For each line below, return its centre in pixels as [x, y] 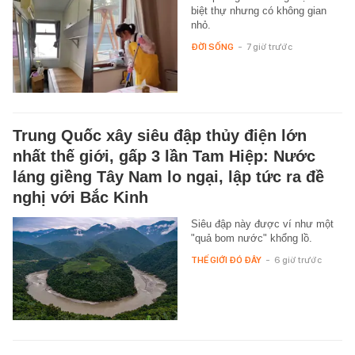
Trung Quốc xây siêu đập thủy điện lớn [160, 135]
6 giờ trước [298, 260]
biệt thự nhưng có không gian [258, 10]
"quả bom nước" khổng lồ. [251, 238]
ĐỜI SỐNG [212, 46]
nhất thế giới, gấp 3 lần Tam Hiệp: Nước [164, 156]
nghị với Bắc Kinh [80, 197]
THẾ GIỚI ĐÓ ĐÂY [226, 260]
